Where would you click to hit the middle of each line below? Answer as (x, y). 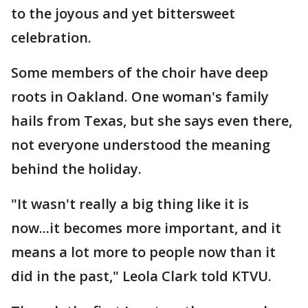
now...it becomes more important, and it (146, 228)
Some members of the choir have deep (140, 73)
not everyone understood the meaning (141, 145)
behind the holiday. (76, 169)
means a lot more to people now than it (143, 252)
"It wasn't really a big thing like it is (130, 204)
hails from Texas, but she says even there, (152, 121)
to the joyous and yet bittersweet (123, 13)
